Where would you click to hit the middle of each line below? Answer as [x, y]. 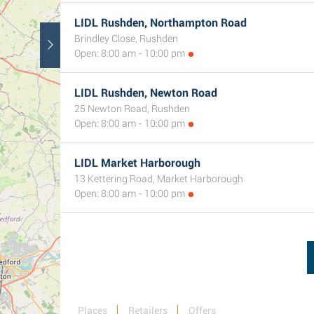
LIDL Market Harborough [137, 163]
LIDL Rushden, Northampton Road [161, 23]
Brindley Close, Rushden [126, 39]
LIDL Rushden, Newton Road [146, 93]
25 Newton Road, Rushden [132, 109]
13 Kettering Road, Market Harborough [159, 179]
